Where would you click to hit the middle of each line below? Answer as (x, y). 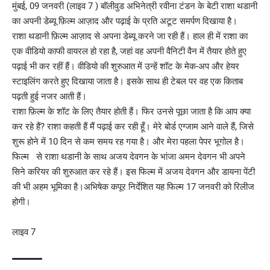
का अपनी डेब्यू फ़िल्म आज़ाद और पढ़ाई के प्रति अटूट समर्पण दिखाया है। (125, 21)
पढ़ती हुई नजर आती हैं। (49, 96)
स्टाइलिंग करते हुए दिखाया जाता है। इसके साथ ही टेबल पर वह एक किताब (127, 81)
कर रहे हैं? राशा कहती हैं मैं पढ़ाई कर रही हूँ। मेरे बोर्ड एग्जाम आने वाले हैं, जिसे (133, 126)
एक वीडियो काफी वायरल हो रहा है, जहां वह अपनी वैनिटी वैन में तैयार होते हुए (129, 51)
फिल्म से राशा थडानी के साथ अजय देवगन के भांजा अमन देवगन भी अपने (129, 156)
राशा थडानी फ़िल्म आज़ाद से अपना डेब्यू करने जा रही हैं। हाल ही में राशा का (130, 36)
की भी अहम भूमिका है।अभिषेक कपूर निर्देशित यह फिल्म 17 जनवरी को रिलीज (133, 187)
